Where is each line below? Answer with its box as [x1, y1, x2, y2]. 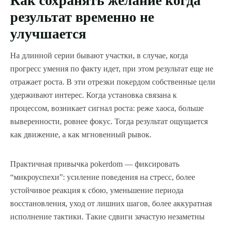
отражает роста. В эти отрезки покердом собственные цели [10, 78, 215, 87]
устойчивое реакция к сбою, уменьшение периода [10, 186, 183, 195]
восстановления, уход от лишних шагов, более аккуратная [10, 199, 212, 208]
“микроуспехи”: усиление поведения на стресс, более [10, 173, 195, 182]
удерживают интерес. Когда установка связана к [10, 91, 177, 100]
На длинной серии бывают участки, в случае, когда [10, 51, 188, 60]
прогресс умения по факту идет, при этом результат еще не [10, 64, 213, 73]
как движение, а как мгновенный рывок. [10, 130, 152, 139]
